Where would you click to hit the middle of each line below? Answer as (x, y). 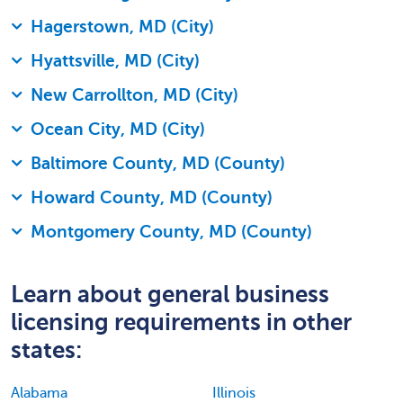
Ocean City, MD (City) (118, 129)
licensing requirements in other (181, 322)
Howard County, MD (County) (152, 197)
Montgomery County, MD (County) (171, 231)
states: (46, 349)
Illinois (234, 393)
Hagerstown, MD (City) (122, 26)
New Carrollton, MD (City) (134, 94)
